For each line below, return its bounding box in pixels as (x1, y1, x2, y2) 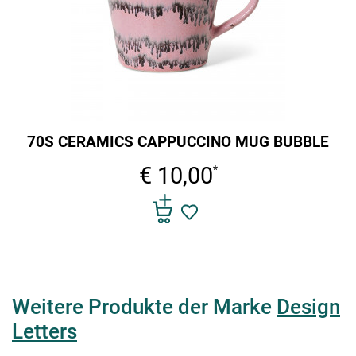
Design (277, 294, 340, 319)
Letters (12, 319, 77, 343)
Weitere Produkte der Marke (12, 294, 277, 319)
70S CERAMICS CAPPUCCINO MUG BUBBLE (27, 133, 329, 152)
